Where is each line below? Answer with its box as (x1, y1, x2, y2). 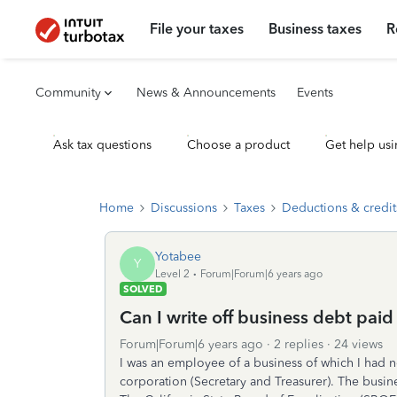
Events (297, 85, 333, 100)
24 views (334, 337, 383, 352)
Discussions (151, 200, 217, 215)
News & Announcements (136, 85, 276, 100)
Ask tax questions (53, 137, 152, 152)
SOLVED (123, 283, 163, 295)
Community (35, 85, 101, 100)
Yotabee (155, 248, 201, 264)
